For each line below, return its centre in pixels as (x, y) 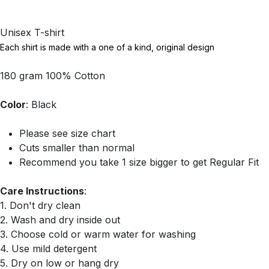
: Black (41, 104)
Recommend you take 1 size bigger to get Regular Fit (139, 162)
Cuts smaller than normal (77, 148)
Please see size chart (67, 133)
